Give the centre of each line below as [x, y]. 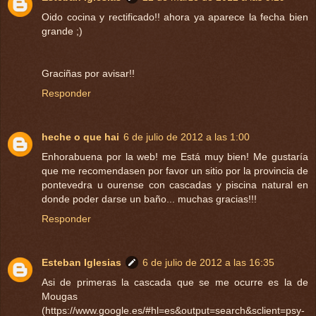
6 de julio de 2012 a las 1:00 [187, 137]
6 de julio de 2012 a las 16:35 [208, 263]
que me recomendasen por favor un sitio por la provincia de [175, 171]
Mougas [60, 297]
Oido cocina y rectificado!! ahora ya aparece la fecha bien [175, 17]
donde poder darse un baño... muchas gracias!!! [149, 199]
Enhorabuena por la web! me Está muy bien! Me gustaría [175, 157]
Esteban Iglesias [81, 263]
